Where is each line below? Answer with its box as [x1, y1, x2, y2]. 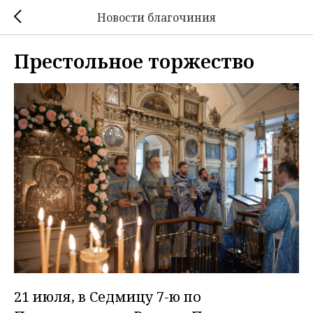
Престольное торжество [14, 48, 254, 74]
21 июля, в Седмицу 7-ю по [14, 287, 201, 307]
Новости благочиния [97, 9, 216, 25]
